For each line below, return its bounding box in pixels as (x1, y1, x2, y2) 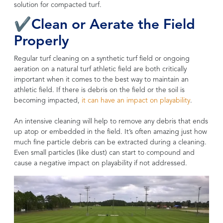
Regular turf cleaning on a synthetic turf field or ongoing (14, 55, 190, 62)
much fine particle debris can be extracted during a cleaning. (14, 138, 207, 146)
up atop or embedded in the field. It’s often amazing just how (14, 128, 207, 135)
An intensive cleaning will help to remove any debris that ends (14, 117, 208, 125)
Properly (14, 34, 69, 49)
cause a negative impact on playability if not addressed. (14, 159, 187, 167)
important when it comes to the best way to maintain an (14, 76, 189, 83)
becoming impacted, (14, 97, 82, 104)
